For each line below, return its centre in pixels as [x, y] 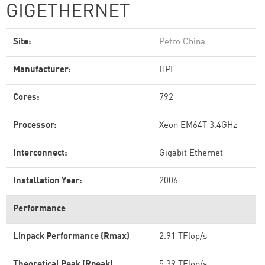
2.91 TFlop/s [183, 237]
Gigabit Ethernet [191, 153]
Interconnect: [40, 153]
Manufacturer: [42, 70]
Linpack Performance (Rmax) [71, 237]
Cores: [26, 98]
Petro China [182, 42]
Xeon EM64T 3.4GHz [198, 126]
